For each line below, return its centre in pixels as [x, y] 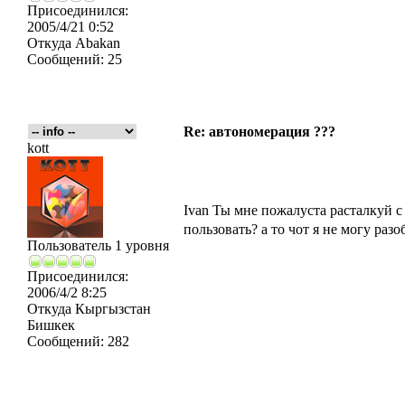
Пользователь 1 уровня [98, 245]
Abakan [96, 43]
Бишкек [51, 325]
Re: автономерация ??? [259, 132]
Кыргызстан [111, 309]
